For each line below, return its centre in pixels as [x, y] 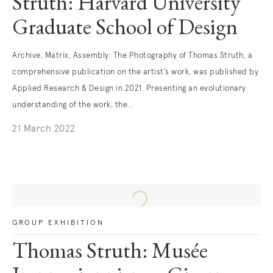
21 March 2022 [44, 129]
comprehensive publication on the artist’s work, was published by [135, 72]
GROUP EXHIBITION [58, 223]
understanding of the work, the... [73, 105]
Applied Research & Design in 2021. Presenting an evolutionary [129, 89]
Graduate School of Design [125, 29]
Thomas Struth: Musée [110, 253]
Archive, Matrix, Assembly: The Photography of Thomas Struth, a [132, 56]
